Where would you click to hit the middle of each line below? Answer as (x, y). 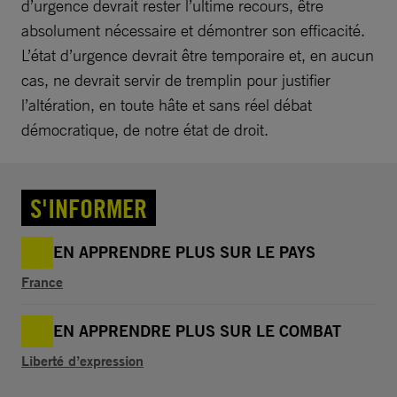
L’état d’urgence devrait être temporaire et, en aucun (198, 54)
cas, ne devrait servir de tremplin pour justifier (176, 79)
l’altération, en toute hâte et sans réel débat (167, 104)
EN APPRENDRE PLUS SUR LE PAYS (184, 252)
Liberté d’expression (82, 360)
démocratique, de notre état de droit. (145, 129)
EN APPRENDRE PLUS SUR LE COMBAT (197, 331)
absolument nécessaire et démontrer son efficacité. (193, 30)
